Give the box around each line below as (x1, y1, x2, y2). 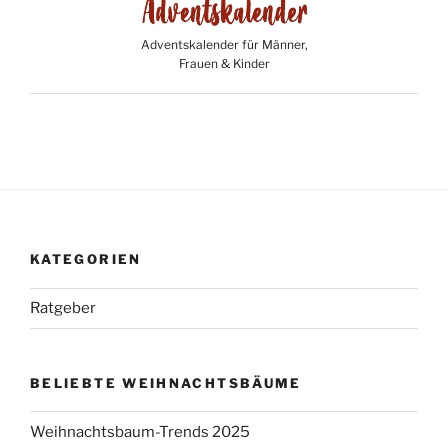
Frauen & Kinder (178, 56, 270, 72)
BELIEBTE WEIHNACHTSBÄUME (30, 374, 302, 391)
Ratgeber (30, 299, 96, 318)
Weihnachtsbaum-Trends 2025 (30, 422, 250, 441)
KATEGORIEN (30, 251, 142, 268)
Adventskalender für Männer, (140, 37, 308, 53)
